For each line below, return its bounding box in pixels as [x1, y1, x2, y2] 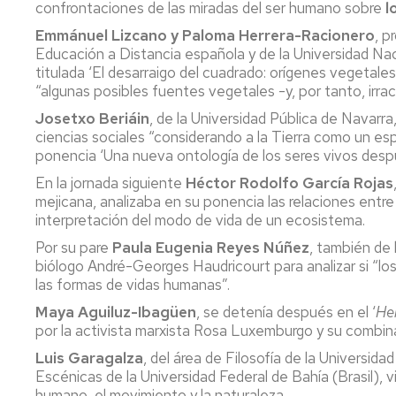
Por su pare [35, 238, 112, 257]
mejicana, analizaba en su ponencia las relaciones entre [35, 192, 394, 211]
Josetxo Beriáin [35, 109, 149, 128]
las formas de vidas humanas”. [35, 275, 230, 294]
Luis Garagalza [35, 348, 143, 368]
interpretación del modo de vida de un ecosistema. [35, 210, 365, 230]
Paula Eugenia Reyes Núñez [112, 238, 309, 257]
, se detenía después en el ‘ [196, 302, 376, 322]
